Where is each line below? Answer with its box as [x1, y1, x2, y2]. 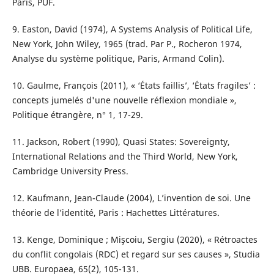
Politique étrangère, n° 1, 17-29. [12, 109, 143, 121]
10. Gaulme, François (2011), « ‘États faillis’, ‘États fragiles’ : [12, 80, 256, 92]
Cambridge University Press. [12, 165, 128, 177]
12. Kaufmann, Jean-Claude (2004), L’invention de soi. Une [12, 192, 251, 204]
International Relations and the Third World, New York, [12, 150, 238, 163]
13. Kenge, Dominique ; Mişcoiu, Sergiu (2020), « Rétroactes [12, 234, 257, 246]
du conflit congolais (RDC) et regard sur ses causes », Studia [12, 248, 260, 261]
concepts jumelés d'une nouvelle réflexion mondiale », [12, 94, 237, 106]
